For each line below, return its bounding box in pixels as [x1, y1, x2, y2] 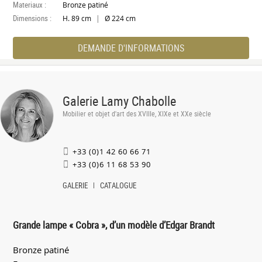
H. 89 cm [63, 13, 94, 23]
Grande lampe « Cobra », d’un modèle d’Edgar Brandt [13, 218, 215, 232]
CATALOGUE [100, 180, 137, 191]
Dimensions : [13, 12, 52, 23]
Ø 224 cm [103, 13, 136, 23]
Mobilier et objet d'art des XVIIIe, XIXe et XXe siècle [63, 108, 211, 118]
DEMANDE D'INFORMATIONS [77, 41, 184, 54]
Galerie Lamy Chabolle [63, 92, 176, 109]
